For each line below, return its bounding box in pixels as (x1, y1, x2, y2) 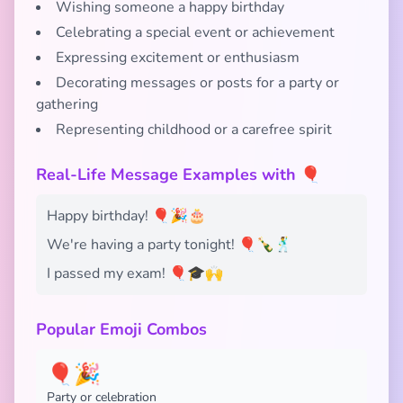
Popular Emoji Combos (36, 318, 207, 340)
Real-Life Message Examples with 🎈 (36, 164, 320, 185)
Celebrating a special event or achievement (56, 22, 335, 42)
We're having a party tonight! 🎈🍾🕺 (47, 235, 292, 255)
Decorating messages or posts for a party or (56, 73, 339, 93)
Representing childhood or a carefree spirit (56, 120, 332, 139)
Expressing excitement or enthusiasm (56, 48, 300, 67)
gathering (36, 94, 98, 114)
